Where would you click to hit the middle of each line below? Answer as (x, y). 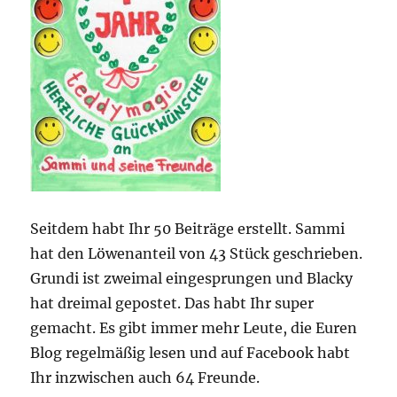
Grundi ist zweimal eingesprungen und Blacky (192, 279)
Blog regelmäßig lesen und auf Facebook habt (191, 353)
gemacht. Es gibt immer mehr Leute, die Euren (194, 328)
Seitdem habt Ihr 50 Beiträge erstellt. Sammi (188, 229)
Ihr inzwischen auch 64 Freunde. (145, 378)
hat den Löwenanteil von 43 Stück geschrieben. (197, 254)
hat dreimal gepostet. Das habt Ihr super (172, 304)
